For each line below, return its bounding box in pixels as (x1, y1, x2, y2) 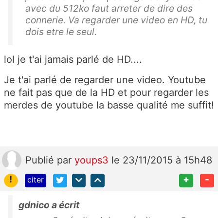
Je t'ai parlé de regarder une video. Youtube (4, 73, 206, 86)
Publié (25, 154, 57, 166)
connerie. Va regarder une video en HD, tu (25, 14, 207, 26)
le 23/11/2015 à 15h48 (111, 154, 212, 166)
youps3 (74, 154, 111, 166)
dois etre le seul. (25, 25, 97, 37)
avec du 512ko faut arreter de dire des (25, 2, 193, 14)
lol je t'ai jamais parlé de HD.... (4, 53, 142, 65)
